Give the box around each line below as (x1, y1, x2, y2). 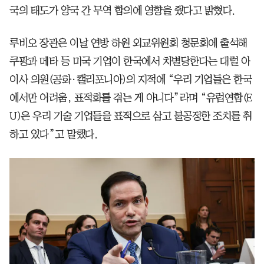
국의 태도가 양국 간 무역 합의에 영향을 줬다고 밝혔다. (9, 5, 235, 16)
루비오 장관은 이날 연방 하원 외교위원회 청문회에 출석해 (9, 38, 247, 49)
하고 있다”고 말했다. (9, 129, 97, 140)
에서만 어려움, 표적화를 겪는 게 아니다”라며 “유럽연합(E (9, 93, 252, 104)
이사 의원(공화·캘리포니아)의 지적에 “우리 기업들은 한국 (9, 74, 252, 85)
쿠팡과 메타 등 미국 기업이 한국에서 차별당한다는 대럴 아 (9, 56, 250, 67)
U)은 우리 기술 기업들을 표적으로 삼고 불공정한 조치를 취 (9, 111, 252, 122)
